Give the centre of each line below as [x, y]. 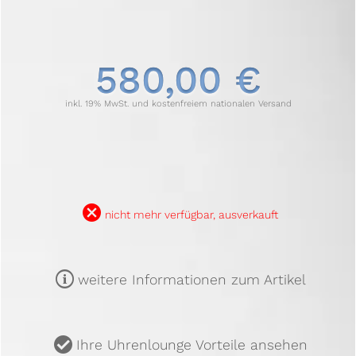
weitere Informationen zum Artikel [192, 279]
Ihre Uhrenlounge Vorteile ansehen [192, 345]
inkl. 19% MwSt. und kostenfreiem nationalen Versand [178, 104]
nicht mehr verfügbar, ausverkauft [192, 214]
